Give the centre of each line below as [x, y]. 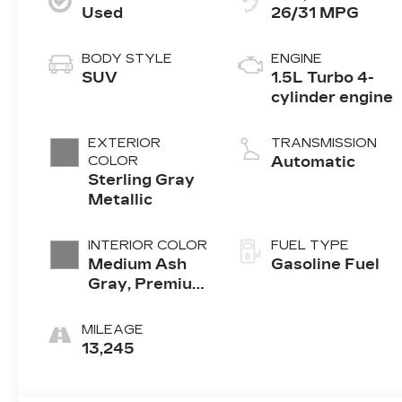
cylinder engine [332, 98]
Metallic [121, 200]
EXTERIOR [125, 144]
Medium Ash [138, 265]
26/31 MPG [315, 13]
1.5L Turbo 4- [323, 78]
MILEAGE [113, 330]
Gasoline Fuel [326, 265]
